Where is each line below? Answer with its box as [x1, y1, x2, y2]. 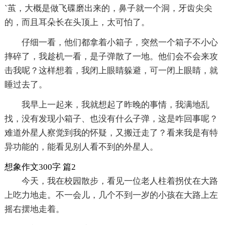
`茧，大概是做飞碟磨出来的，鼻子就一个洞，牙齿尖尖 [4, 3, 212, 13]
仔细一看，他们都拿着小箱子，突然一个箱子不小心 [21, 37, 218, 47]
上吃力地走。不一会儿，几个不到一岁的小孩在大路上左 [4, 190, 218, 200]
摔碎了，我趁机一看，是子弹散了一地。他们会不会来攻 [4, 51, 218, 61]
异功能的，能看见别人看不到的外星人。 [4, 142, 158, 152]
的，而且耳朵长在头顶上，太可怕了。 [4, 17, 150, 27]
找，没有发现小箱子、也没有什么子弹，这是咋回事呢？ [4, 114, 218, 124]
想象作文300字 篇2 [4, 162, 76, 172]
